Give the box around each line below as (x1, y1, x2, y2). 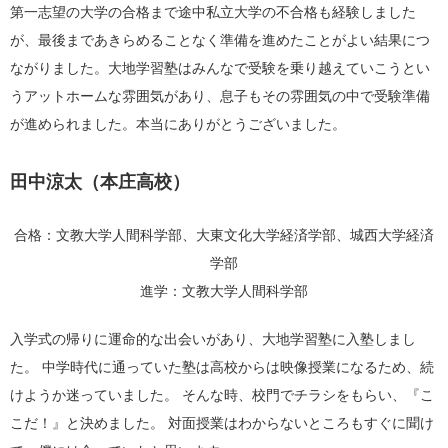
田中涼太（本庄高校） (10, 171, 190, 192)
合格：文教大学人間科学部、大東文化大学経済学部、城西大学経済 (14, 226, 434, 243)
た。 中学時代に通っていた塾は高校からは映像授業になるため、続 (10, 358, 434, 375)
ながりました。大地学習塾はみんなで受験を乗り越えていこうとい (10, 59, 430, 76)
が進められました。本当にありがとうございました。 (10, 115, 346, 132)
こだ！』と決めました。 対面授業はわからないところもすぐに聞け (10, 414, 434, 431)
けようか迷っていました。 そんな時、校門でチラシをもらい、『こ (10, 386, 434, 403)
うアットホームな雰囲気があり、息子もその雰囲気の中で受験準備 (10, 87, 430, 104)
